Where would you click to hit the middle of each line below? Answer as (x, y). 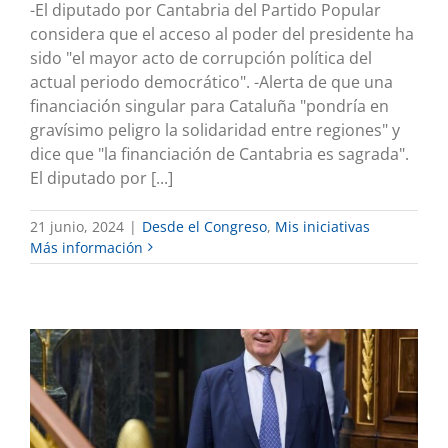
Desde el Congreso (204, 226)
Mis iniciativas (322, 226)
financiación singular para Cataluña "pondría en (209, 105)
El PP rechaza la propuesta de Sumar (224, 397)
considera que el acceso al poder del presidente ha (222, 33)
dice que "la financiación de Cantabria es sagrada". (219, 153)
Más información (86, 247)
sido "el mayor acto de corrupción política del (201, 57)
